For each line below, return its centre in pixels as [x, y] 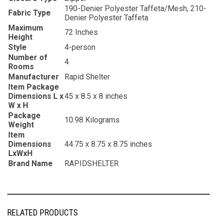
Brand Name [31, 164]
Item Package [34, 87]
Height [20, 37]
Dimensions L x [36, 96]
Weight [21, 125]
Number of [28, 58]
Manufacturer [34, 77]
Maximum [26, 28]
